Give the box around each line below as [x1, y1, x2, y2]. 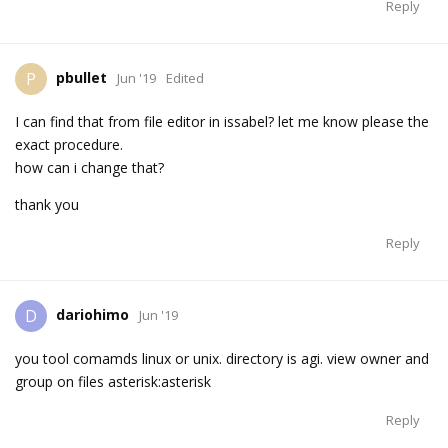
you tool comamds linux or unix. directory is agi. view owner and [15, 349, 429, 369]
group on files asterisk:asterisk [15, 372, 211, 392]
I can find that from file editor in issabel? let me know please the [15, 112, 429, 132]
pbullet [56, 68, 107, 88]
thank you [15, 195, 79, 215]
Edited [166, 69, 204, 88]
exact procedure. [15, 135, 123, 155]
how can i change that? [15, 158, 164, 178]
